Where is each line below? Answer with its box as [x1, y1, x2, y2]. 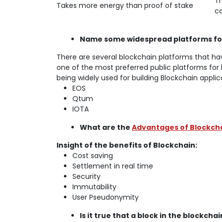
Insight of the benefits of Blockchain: [56, 140, 197, 150]
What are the [80, 122, 132, 132]
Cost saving [72, 151, 113, 161]
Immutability [72, 182, 116, 192]
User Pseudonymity [72, 192, 139, 202]
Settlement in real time [72, 161, 153, 171]
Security [72, 171, 101, 181]
